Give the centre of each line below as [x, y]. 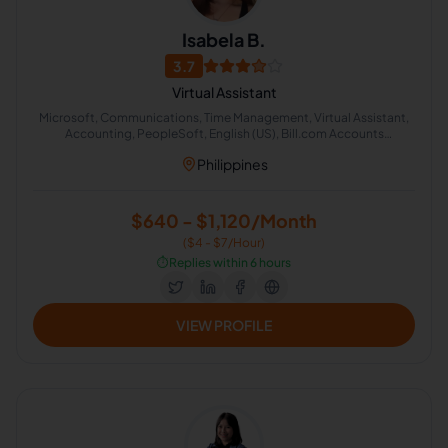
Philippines [232, 164]
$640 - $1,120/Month [224, 220]
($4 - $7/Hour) [224, 242]
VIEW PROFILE [224, 325]
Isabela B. [224, 39]
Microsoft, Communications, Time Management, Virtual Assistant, [224, 117]
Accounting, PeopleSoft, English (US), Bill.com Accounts [224, 133]
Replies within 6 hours [230, 262]
